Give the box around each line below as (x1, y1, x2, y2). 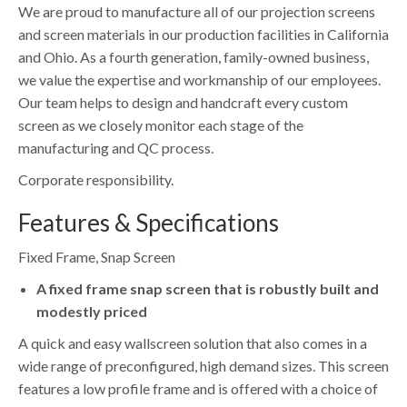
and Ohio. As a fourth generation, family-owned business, (18, 48, 369, 65)
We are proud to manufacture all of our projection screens (18, 3, 375, 20)
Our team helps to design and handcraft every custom (18, 94, 348, 111)
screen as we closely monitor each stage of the (18, 116, 303, 134)
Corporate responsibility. (18, 171, 174, 188)
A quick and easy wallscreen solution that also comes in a (18, 334, 367, 352)
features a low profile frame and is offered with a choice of (18, 380, 378, 397)
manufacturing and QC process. (18, 139, 213, 156)
